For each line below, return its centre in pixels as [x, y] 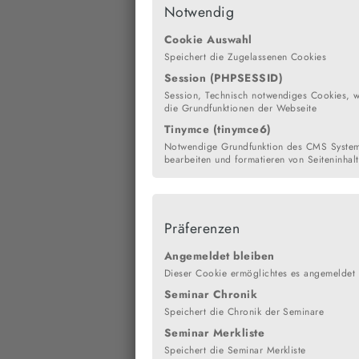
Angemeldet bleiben [220, 255]
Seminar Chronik [211, 294]
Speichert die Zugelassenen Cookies [246, 56]
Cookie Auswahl [208, 39]
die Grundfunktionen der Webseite [241, 108]
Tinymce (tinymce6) [218, 129]
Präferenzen [202, 228]
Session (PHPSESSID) [224, 77]
